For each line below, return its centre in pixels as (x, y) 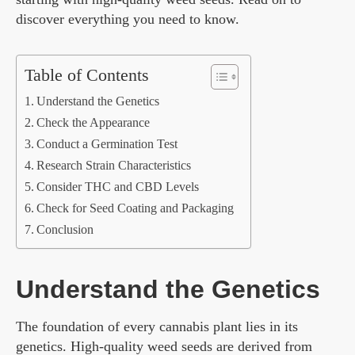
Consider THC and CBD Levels (118, 187)
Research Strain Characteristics (114, 166)
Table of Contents (87, 76)
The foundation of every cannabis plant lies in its (157, 327)
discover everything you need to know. (128, 19)
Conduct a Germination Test (107, 145)
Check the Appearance (94, 123)
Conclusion (65, 230)
